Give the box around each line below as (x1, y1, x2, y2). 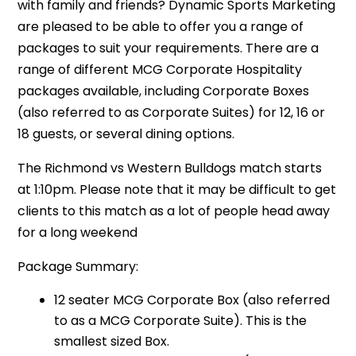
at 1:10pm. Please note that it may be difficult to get (17, 180, 337, 199)
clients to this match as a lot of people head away (17, 201, 331, 220)
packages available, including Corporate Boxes (17, 81, 310, 100)
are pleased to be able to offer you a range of (17, 17, 304, 36)
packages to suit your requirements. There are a (17, 38, 319, 57)
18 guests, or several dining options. (17, 124, 235, 143)
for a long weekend (17, 222, 138, 242)
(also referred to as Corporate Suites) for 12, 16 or (17, 103, 326, 122)
